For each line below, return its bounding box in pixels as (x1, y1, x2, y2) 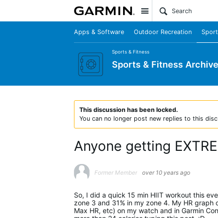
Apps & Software (74, 28, 124, 36)
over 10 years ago (142, 169, 190, 176)
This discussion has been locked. (79, 106, 178, 113)
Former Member (94, 169, 137, 176)
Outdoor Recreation (134, 28, 192, 36)
